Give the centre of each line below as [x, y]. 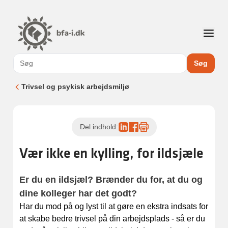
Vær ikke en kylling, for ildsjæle [111, 153]
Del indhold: [99, 127]
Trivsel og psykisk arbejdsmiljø [75, 87]
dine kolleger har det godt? [78, 193]
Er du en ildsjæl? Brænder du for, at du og [111, 180]
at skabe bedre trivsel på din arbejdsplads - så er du [112, 219]
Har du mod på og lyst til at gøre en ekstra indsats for [114, 206]
